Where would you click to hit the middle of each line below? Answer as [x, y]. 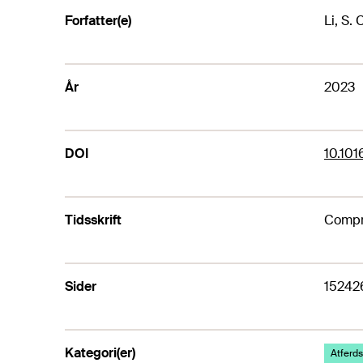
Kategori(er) [100, 353]
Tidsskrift [93, 220]
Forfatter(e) [98, 21]
